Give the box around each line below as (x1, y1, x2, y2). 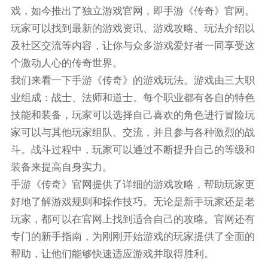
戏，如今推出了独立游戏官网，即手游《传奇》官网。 (10, 5, 255, 17)
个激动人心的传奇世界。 (10, 57, 123, 69)
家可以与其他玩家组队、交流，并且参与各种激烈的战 (10, 126, 255, 138)
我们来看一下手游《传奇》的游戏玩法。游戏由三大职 (10, 74, 255, 86)
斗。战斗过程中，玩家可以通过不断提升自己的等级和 (10, 144, 255, 156)
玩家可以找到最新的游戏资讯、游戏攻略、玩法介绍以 (10, 22, 255, 34)
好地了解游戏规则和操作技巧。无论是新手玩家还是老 (10, 196, 255, 208)
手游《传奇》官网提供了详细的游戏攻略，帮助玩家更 (10, 178, 255, 190)
